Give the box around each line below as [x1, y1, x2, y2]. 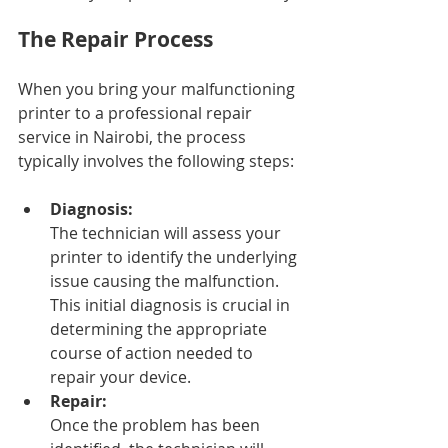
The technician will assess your [50, 222, 285, 244]
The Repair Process [18, 25, 213, 54]
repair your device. [50, 366, 191, 388]
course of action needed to [50, 342, 257, 364]
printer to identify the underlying [50, 246, 301, 268]
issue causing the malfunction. [50, 270, 283, 292]
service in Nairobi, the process [18, 126, 250, 148]
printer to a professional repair [18, 102, 256, 124]
